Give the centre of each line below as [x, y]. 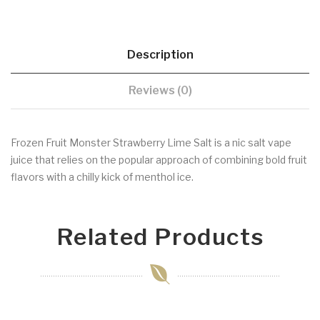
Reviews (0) [160, 90]
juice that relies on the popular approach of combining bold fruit [159, 159]
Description [160, 54]
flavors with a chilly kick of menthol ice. [102, 176]
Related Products [160, 236]
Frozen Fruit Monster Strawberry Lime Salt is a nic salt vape [151, 142]
